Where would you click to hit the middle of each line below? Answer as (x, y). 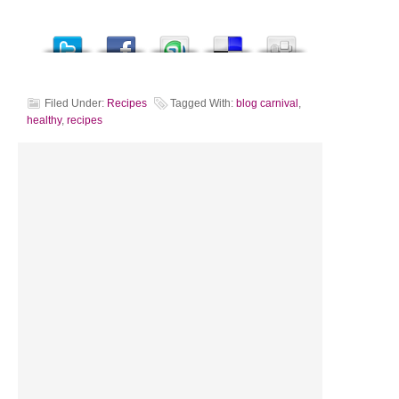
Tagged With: (203, 103)
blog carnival (267, 103)
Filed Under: (76, 103)
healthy (44, 120)
